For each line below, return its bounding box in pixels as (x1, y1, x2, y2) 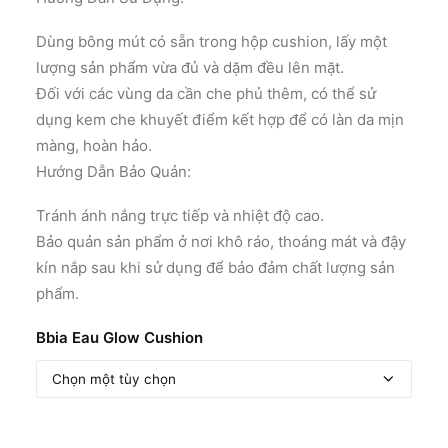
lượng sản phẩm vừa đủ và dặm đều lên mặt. (36, 58, 344, 77)
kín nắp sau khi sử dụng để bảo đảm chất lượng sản (36, 258, 395, 277)
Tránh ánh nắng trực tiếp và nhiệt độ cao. (36, 206, 324, 225)
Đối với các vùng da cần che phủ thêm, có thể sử (36, 84, 376, 103)
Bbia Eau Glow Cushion (36, 328, 203, 347)
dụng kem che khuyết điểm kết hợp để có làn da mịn (36, 110, 404, 129)
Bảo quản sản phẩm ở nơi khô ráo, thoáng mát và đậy (36, 232, 406, 251)
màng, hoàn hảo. (36, 136, 152, 155)
